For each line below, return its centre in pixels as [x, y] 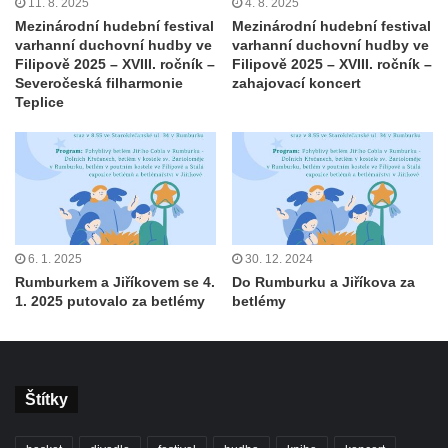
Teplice [39, 101]
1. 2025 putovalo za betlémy [110, 301]
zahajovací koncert [296, 82]
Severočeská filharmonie [99, 82]
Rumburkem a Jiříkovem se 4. [115, 282]
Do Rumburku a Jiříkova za [323, 282]
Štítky [46, 400]
